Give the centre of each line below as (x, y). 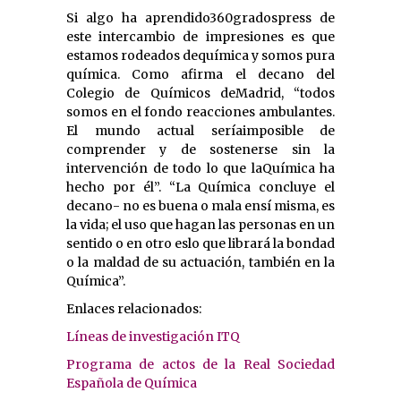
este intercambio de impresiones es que (200, 36)
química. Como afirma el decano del (200, 74)
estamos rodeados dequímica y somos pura (200, 55)
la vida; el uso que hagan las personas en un (200, 224)
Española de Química (132, 383)
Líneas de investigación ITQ (153, 336)
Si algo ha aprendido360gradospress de (200, 17)
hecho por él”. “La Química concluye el (200, 187)
